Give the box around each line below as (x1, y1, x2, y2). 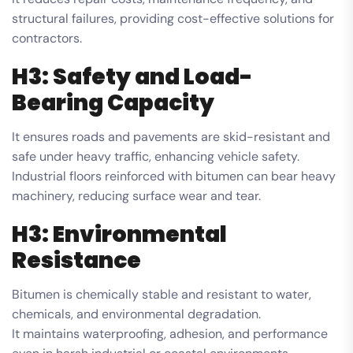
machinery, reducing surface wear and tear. (12, 187, 261, 204)
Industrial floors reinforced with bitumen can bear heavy (12, 167, 336, 184)
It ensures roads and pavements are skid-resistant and (12, 128, 330, 145)
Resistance (12, 244, 141, 276)
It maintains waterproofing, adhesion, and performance (12, 325, 328, 342)
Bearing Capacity (12, 87, 214, 118)
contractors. (12, 29, 82, 46)
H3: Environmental (12, 218, 227, 250)
